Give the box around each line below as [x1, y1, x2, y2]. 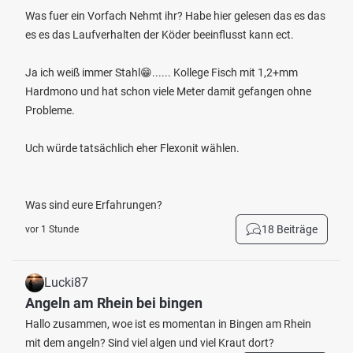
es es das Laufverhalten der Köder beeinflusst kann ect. [25, 28, 294, 41]
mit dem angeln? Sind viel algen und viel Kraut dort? [25, 336, 274, 349]
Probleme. [25, 104, 75, 117]
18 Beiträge [262, 223, 318, 236]
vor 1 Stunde [25, 224, 79, 235]
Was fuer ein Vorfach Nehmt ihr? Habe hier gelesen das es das [25, 9, 325, 22]
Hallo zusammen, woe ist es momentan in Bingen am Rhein [25, 318, 311, 330]
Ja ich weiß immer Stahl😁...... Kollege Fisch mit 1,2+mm [25, 66, 298, 79]
